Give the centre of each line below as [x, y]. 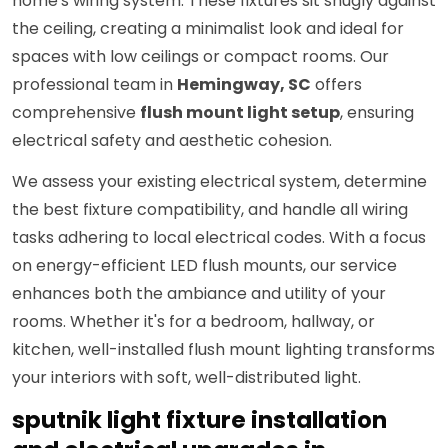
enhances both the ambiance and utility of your [199, 294]
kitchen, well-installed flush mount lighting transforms [223, 350]
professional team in [94, 85]
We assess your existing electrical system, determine [219, 182]
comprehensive [76, 113]
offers [336, 85]
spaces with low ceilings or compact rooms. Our [200, 57]
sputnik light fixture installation [199, 420]
